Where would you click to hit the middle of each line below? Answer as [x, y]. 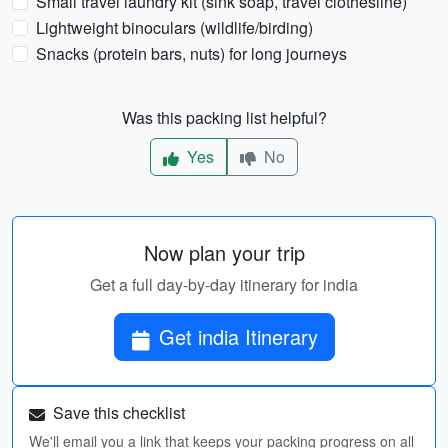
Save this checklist [117, 412]
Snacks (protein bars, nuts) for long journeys [191, 53]
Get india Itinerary [238, 336]
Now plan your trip [224, 252]
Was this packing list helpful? [224, 117]
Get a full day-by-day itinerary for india [224, 284]
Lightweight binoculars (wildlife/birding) [174, 27]
